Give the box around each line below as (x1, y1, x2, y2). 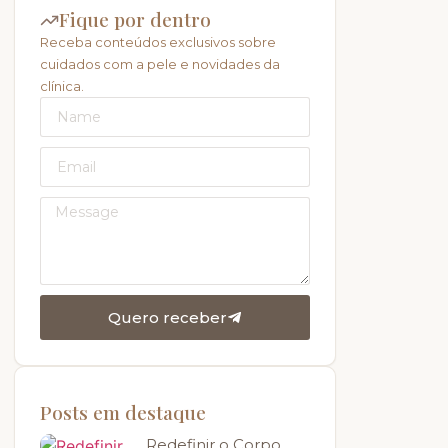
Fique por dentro (59, 6, 211, 33)
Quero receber (108, 308, 227, 328)
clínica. (40, 78, 84, 95)
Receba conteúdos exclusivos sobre (40, 34, 276, 51)
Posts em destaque (40, 399, 206, 426)
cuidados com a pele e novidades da (40, 56, 280, 73)
